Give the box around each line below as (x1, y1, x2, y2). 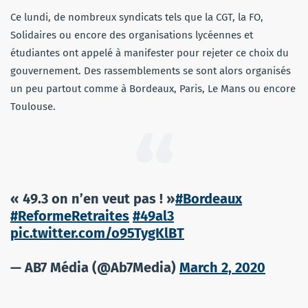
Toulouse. (10, 100, 56, 113)
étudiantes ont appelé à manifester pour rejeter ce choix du (10, 46, 289, 59)
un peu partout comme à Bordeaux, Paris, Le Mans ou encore (10, 82, 296, 95)
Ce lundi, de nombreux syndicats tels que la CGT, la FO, (10, 10, 263, 23)
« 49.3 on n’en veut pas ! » (10, 190, 175, 207)
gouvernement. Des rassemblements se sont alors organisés (10, 64, 291, 77)
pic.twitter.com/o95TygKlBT (10, 224, 184, 241)
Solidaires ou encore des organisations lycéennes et (10, 28, 253, 41)
